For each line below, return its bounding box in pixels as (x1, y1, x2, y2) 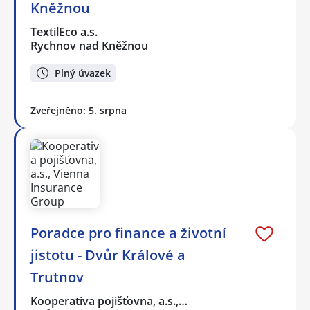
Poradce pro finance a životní (30, 223, 226, 242)
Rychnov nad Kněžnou (30, 38, 148, 54)
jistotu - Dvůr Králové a (30, 245, 185, 264)
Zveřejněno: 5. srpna (30, 103, 127, 117)
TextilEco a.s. (30, 24, 99, 40)
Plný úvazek (55, 66, 111, 80)
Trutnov (30, 267, 84, 286)
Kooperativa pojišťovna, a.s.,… (30, 293, 189, 309)
